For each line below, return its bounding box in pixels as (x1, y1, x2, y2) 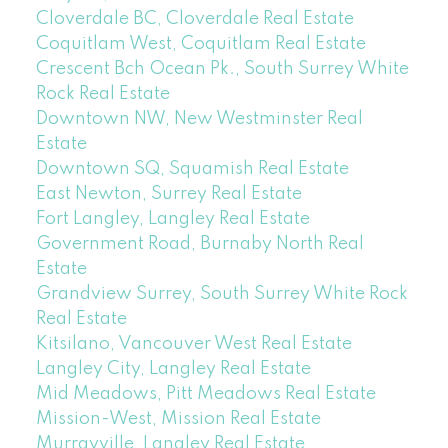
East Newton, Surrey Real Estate (35, 184, 302, 203)
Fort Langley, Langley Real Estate (35, 209, 310, 228)
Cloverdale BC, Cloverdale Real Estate (35, 9, 354, 28)
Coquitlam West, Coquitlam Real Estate (35, 34, 366, 53)
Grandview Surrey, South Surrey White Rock (35, 284, 408, 303)
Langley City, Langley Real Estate (35, 359, 311, 378)
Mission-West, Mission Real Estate (35, 409, 321, 428)
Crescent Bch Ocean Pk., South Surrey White (35, 59, 409, 78)
